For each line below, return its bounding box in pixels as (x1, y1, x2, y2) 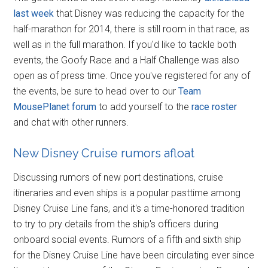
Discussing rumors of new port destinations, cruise (13, 171, 224, 183)
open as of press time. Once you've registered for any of (13, 69, 251, 81)
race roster (191, 100, 237, 112)
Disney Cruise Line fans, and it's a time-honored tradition (13, 202, 245, 214)
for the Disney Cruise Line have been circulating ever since (13, 249, 255, 261)
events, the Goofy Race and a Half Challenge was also (13, 54, 240, 66)
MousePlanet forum (13, 100, 97, 112)
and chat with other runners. (13, 116, 129, 128)
